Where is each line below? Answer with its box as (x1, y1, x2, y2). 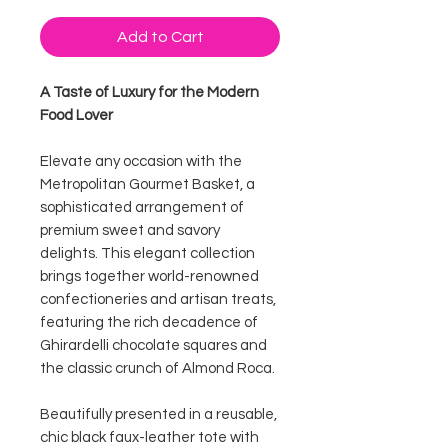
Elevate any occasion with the (40, 154, 242, 169)
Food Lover (40, 108, 113, 123)
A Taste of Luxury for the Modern (40, 85, 259, 100)
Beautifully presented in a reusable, (40, 407, 277, 422)
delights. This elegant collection (40, 246, 255, 261)
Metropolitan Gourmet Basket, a (40, 177, 255, 192)
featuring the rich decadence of (40, 315, 258, 330)
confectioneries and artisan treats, (40, 292, 276, 307)
